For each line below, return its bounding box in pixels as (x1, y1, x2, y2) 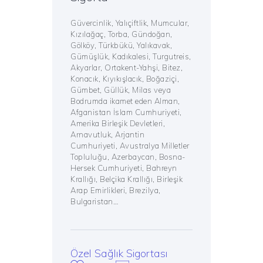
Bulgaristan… (70, 197, 119, 207)
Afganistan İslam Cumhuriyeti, (70, 107, 182, 117)
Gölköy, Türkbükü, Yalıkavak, (70, 41, 173, 50)
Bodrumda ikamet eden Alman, (70, 96, 180, 106)
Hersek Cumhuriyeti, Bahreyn (70, 163, 177, 173)
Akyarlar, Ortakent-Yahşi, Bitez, (70, 63, 183, 73)
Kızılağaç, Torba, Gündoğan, (70, 29, 173, 39)
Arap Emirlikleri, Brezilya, (70, 186, 161, 195)
